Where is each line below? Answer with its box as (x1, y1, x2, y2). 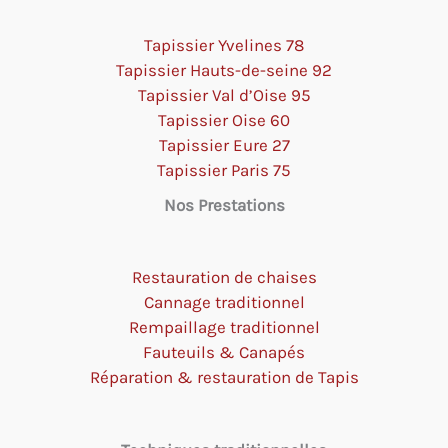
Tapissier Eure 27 (158, 134, 290, 155)
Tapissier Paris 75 (157, 159, 291, 180)
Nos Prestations (163, 194, 285, 215)
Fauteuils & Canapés (143, 342, 305, 363)
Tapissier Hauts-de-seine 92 (116, 59, 332, 80)
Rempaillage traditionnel (128, 317, 320, 338)
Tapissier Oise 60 (158, 109, 290, 130)
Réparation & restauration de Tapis (89, 367, 359, 388)
